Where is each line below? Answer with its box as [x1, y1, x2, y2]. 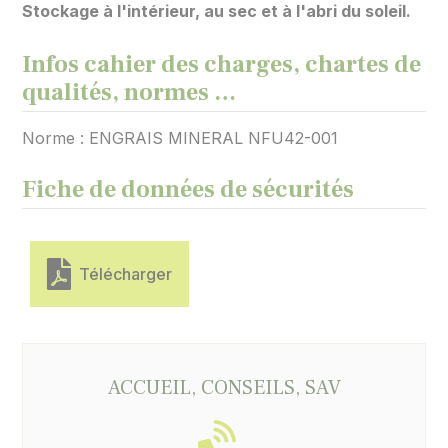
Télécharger [71, 264, 173, 285]
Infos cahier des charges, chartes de [22, 49, 422, 81]
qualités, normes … [22, 77, 237, 109]
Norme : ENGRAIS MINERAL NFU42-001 [22, 128, 339, 149]
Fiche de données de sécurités [22, 174, 355, 206]
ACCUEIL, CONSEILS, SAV [107, 375, 341, 402]
